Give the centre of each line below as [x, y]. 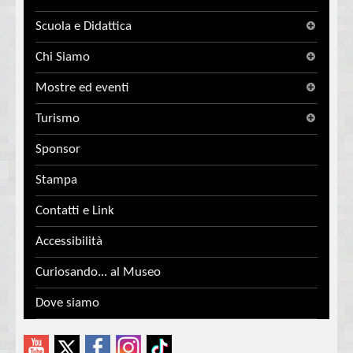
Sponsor [58, 150]
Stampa [56, 180]
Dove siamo [67, 303]
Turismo [58, 119]
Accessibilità [69, 242]
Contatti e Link [75, 211]
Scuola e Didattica [84, 27]
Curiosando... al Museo [98, 273]
